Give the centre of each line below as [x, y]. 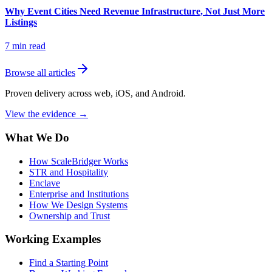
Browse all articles [40, 73]
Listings [21, 22]
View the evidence [42, 114]
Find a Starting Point [69, 262]
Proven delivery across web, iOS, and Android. [95, 93]
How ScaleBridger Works [79, 161]
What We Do [37, 137]
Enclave [45, 183]
